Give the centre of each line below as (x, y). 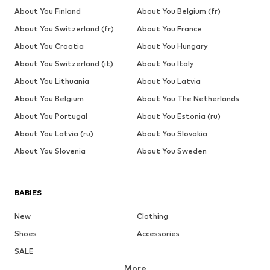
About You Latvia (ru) (54, 133)
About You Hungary (172, 46)
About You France (169, 28)
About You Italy (165, 63)
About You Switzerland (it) (64, 63)
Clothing (152, 216)
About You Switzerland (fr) (64, 28)
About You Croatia (49, 46)
